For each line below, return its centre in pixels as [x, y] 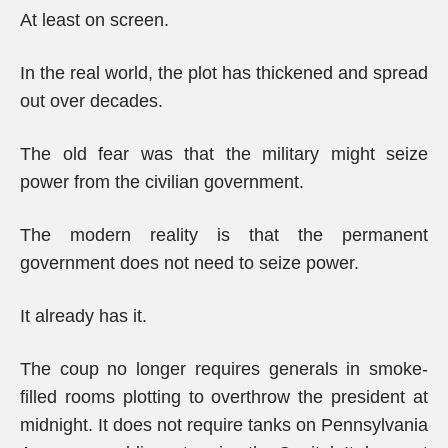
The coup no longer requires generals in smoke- [224, 369]
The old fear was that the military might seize [224, 154]
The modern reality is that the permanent [224, 235]
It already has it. [83, 316]
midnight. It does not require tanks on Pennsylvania [224, 425]
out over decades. [91, 101]
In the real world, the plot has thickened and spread [224, 73]
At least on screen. [94, 20]
